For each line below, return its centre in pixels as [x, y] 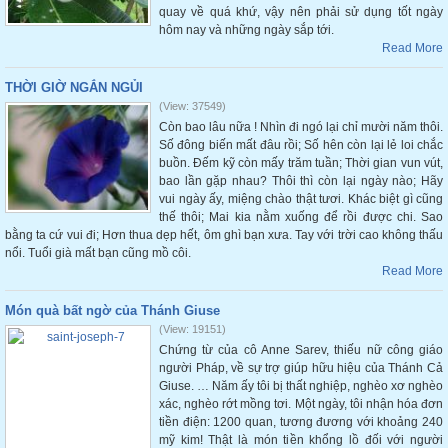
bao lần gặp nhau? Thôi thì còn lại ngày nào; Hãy [301, 181]
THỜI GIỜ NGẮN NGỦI [74, 87]
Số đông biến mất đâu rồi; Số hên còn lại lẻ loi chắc [301, 145]
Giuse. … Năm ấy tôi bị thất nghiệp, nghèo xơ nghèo [301, 386]
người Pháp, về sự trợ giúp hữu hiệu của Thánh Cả [301, 368]
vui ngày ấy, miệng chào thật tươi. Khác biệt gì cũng [301, 199]
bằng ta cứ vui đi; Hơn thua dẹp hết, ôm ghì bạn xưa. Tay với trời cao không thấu [224, 235]
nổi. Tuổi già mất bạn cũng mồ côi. [98, 253]
